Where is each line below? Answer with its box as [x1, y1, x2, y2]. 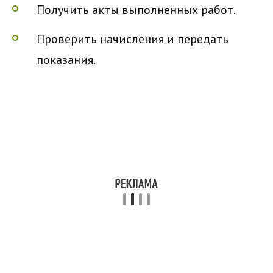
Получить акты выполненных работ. [37, 2, 236, 18]
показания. [37, 52, 96, 68]
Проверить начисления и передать [37, 31, 229, 47]
